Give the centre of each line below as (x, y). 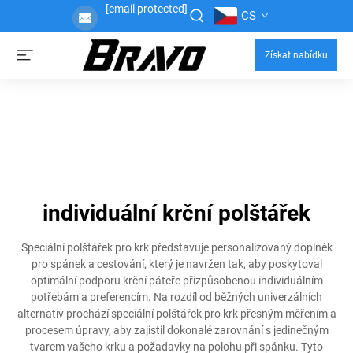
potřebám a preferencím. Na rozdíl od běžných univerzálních (176, 297)
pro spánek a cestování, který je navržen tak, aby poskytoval (176, 264)
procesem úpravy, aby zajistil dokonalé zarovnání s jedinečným (176, 330)
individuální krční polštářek (176, 213)
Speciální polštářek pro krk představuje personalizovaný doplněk (176, 247)
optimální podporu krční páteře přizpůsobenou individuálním (176, 281)
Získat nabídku (296, 55)
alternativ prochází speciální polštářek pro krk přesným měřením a (176, 314)
